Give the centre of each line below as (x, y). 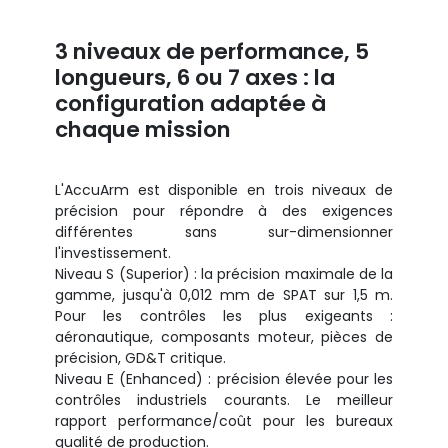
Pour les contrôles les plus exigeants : (224, 315)
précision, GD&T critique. (140, 357)
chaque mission (143, 129)
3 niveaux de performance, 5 (212, 51)
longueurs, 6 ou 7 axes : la (195, 77)
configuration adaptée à (190, 103)
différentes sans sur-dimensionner (224, 231)
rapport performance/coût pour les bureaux (224, 420)
